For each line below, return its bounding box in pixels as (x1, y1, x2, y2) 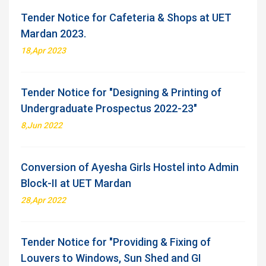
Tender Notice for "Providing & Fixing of (21, 236, 211, 248)
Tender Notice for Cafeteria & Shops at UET (21, 11, 232, 24)
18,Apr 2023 (21, 46, 66, 55)
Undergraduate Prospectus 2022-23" (21, 102, 197, 115)
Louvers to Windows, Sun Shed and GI (21, 252, 201, 264)
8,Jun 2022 (21, 121, 62, 130)
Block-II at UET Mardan (21, 177, 131, 189)
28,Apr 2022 (21, 195, 66, 205)
